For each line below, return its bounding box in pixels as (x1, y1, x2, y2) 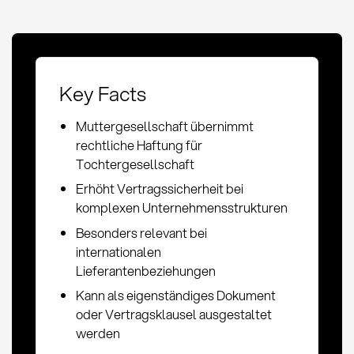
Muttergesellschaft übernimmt (76, 116, 254, 135)
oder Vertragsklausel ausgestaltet (76, 305, 273, 324)
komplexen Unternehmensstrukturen (76, 198, 288, 217)
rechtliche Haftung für (76, 135, 203, 154)
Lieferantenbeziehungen (76, 261, 217, 280)
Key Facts (59, 78, 147, 107)
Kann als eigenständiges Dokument (76, 286, 277, 305)
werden (76, 324, 121, 343)
